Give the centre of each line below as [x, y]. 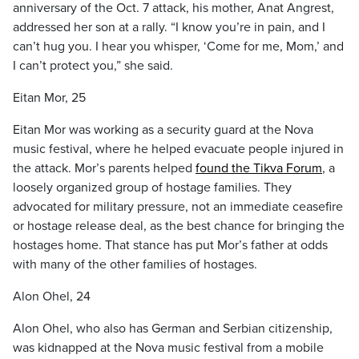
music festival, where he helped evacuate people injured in [178, 149]
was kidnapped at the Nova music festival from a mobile [168, 348]
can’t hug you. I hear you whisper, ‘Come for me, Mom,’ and [178, 46]
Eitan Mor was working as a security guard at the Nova [163, 130]
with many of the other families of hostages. [135, 264]
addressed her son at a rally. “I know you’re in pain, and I [169, 27]
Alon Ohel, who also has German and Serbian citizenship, [173, 329]
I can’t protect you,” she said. [93, 66]
